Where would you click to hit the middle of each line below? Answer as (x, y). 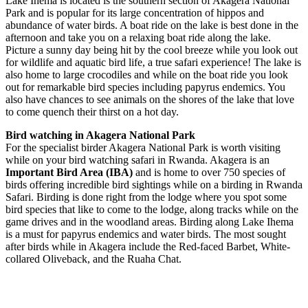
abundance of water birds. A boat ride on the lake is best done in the (152, 25)
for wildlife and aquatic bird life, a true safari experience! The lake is (153, 63)
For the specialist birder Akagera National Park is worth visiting (143, 148)
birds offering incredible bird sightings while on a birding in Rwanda (154, 185)
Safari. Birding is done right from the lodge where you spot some (146, 197)
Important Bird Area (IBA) (69, 173)
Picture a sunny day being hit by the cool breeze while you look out (152, 50)
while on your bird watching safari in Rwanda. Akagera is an (137, 160)
